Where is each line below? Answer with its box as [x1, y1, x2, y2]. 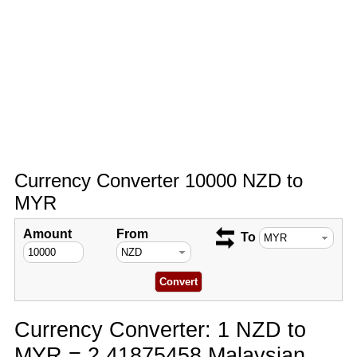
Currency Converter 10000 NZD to [14, 170, 303, 191]
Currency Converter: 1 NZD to [14, 317, 306, 342]
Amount [22, 227, 72, 241]
